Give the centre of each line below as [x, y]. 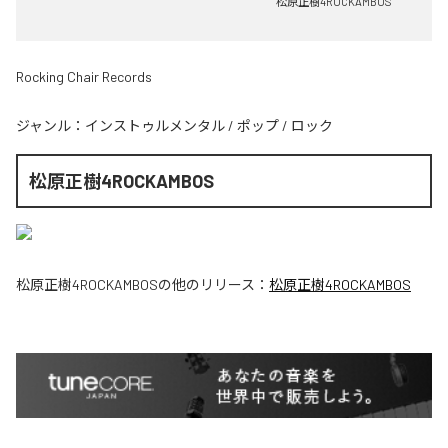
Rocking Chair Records [84, 76]
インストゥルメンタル [155, 125]
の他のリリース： [213, 285]
